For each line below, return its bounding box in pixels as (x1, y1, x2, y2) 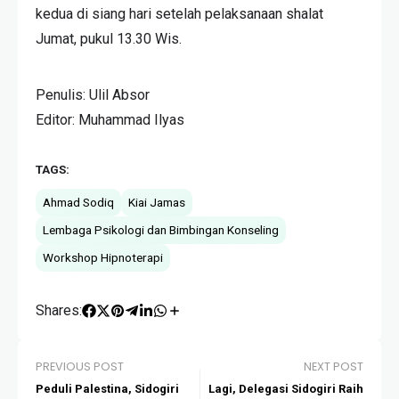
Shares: (36, 302, 82, 320)
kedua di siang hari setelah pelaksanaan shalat (36, 5, 323, 23)
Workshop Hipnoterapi (43, 250, 163, 265)
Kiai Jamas (128, 195, 185, 210)
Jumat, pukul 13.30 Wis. (36, 30, 182, 48)
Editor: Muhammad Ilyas (36, 111, 184, 129)
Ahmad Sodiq (43, 195, 114, 210)
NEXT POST (304, 359, 363, 375)
